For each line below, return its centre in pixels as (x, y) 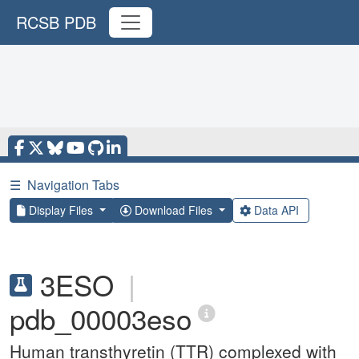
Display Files (61, 210)
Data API (276, 210)
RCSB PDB (56, 22)
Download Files (173, 210)
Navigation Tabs (73, 185)
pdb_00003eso (101, 318)
